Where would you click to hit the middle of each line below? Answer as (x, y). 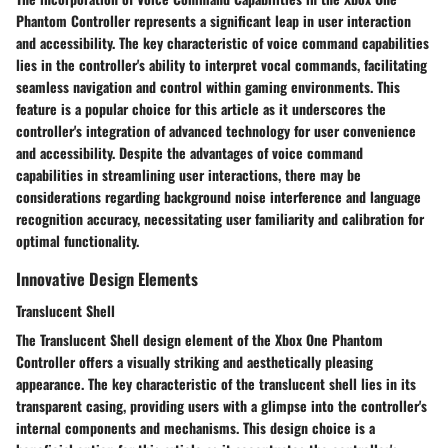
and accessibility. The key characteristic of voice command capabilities (222, 43)
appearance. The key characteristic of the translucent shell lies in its (216, 383)
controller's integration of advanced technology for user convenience (216, 131)
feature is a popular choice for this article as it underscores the (201, 109)
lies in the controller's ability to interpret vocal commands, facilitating (221, 65)
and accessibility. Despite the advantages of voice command (189, 153)
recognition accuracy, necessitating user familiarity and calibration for (220, 219)
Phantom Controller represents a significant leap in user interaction (213, 21)
